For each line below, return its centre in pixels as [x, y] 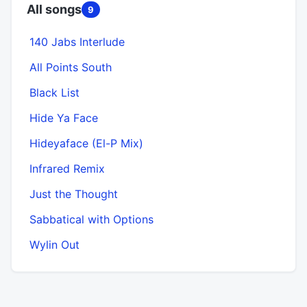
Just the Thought [74, 194]
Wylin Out [54, 244]
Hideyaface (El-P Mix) [86, 143]
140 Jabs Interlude [77, 41]
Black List [54, 92]
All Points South [71, 67]
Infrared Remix [67, 168]
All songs [54, 9]
